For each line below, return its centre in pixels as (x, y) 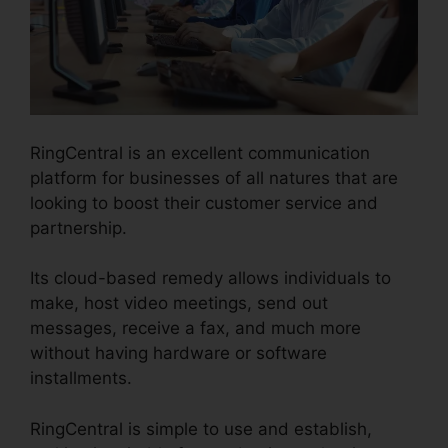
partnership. (78, 227)
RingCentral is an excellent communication (200, 152)
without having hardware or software (178, 353)
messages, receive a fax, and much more (195, 328)
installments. (81, 378)
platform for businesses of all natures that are (214, 177)
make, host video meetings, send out (179, 303)
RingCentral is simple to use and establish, (201, 428)
